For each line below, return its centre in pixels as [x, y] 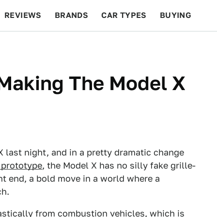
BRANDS [71, 15]
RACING [96, 46]
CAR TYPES [124, 15]
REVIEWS [23, 15]
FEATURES [182, 46]
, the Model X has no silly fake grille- [119, 165]
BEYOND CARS [39, 46]
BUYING [176, 15]
